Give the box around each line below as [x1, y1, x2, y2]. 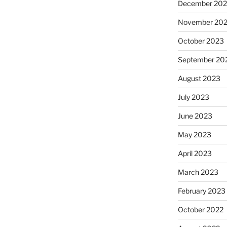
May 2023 [177, 130, 211, 139]
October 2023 [177, 36, 224, 46]
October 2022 [177, 205, 223, 214]
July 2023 [177, 93, 209, 102]
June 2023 [177, 111, 212, 121]
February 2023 [177, 186, 225, 196]
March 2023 [177, 168, 218, 177]
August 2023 [177, 74, 220, 83]
